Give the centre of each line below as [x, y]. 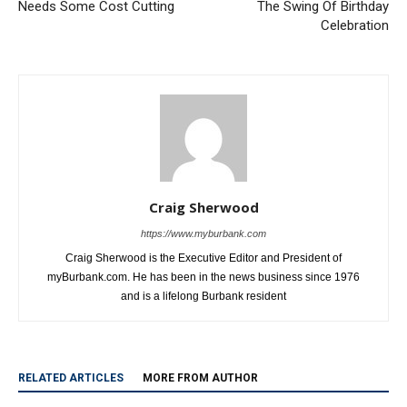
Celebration [355, 60]
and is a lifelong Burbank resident [203, 331]
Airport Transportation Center [106, 22]
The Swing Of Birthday [323, 41]
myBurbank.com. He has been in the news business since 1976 [203, 312]
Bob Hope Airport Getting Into [300, 22]
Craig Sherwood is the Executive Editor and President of [203, 293]
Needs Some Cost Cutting [96, 41]
